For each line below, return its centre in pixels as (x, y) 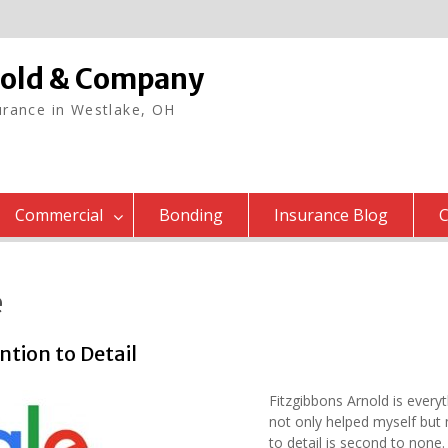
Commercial (59, 214)
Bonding (191, 214)
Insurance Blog (331, 214)
